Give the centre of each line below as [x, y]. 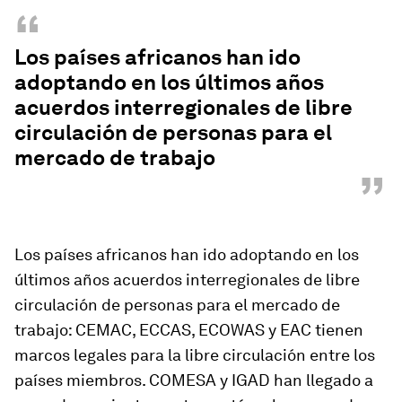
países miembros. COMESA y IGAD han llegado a [194, 380]
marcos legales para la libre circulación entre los [195, 355]
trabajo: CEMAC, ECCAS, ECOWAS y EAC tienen [189, 330]
